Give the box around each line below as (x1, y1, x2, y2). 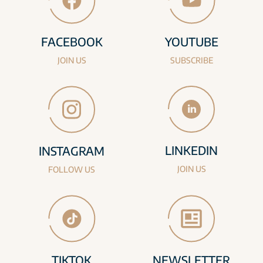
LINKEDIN (165, 143, 218, 158)
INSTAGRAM (39, 143, 104, 159)
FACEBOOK (41, 34, 103, 49)
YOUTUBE (164, 34, 218, 49)
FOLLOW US (48, 164, 95, 175)
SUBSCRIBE (170, 55, 213, 66)
